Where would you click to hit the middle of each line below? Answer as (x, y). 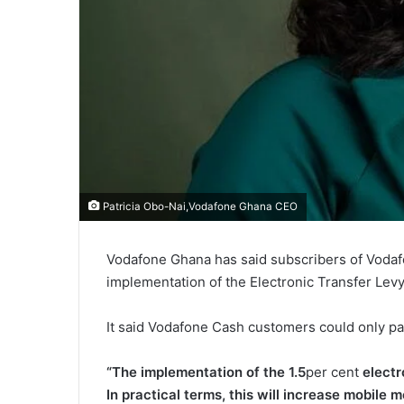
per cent (334, 372)
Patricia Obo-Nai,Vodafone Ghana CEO (199, 206)
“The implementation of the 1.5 (206, 372)
